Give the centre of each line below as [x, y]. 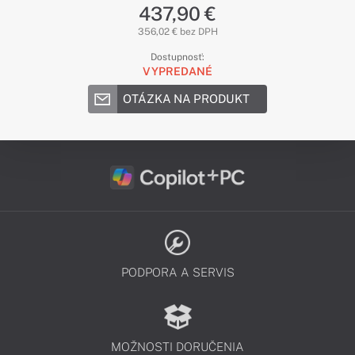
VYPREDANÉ [177, 71]
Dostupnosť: [177, 57]
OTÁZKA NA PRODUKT [186, 99]
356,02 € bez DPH [177, 32]
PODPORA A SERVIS [177, 272]
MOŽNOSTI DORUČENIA [177, 347]
